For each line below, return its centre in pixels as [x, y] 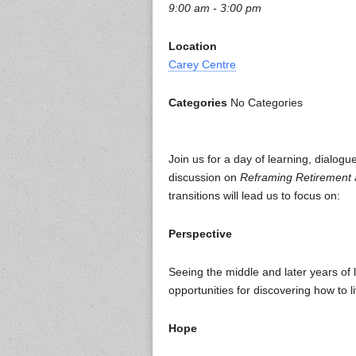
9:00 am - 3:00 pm [215, 8]
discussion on [204, 178]
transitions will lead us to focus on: [254, 196]
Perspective [200, 234]
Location [193, 46]
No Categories [265, 103]
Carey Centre [202, 65]
